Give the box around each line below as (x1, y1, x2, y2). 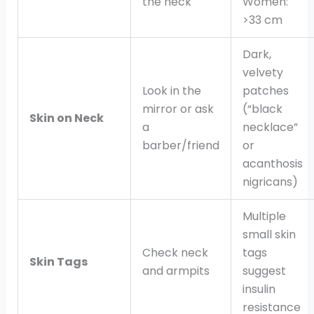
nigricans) (242, 174, 298, 191)
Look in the (142, 83, 201, 100)
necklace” (242, 119, 298, 136)
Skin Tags (29, 254, 88, 271)
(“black (242, 101, 282, 118)
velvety (242, 64, 283, 81)
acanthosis (242, 156, 303, 172)
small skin (242, 226, 296, 243)
